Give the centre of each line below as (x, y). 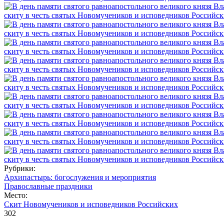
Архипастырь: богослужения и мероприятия (80, 177)
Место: (17, 195)
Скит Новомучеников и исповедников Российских (91, 204)
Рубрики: (21, 168)
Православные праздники (48, 186)
